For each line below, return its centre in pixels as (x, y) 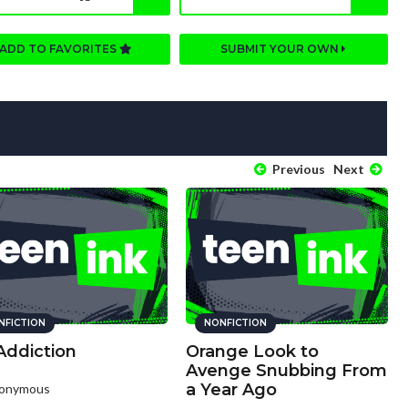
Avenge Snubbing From (286, 371)
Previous (297, 169)
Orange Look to (252, 352)
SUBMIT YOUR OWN (281, 49)
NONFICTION (235, 323)
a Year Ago (231, 390)
